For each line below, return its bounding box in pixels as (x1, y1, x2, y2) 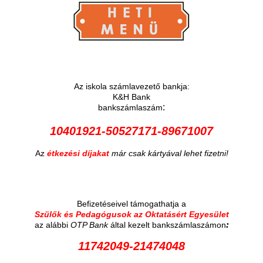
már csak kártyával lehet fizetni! (111, 149, 228, 159)
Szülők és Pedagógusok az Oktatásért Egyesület (34, 210, 229, 220)
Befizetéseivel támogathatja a (77, 199, 186, 209)
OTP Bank (70, 220, 110, 230)
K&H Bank (113, 92, 150, 102)
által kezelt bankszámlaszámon (110, 220, 226, 230)
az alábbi (34, 220, 70, 230)
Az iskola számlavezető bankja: (73, 82, 190, 92)
